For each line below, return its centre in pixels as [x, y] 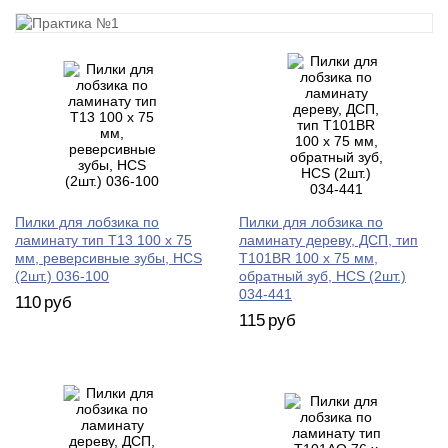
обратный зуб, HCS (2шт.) [322, 276]
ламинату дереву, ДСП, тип [328, 240]
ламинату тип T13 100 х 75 [103, 240]
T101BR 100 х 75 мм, [308, 258]
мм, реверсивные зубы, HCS [108, 258]
